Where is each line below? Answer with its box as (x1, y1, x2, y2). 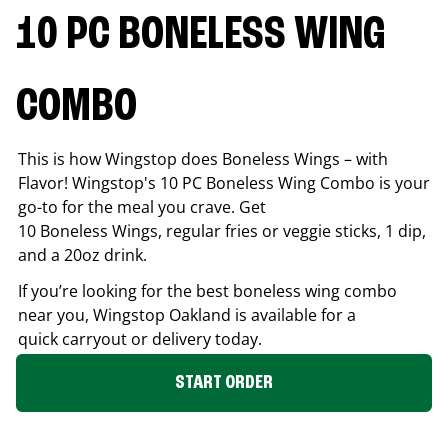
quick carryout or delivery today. (18, 327, 266, 350)
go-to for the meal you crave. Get (18, 195, 266, 218)
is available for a (231, 303, 356, 326)
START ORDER (175, 372, 273, 393)
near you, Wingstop (18, 303, 169, 326)
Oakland (169, 303, 231, 326)
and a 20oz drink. (18, 243, 147, 266)
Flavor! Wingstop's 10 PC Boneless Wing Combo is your (18, 171, 430, 194)
